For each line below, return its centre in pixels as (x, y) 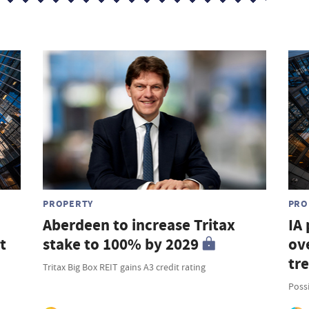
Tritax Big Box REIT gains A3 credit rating (124, 267)
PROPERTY (68, 204)
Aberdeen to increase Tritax (139, 226)
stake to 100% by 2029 (121, 245)
